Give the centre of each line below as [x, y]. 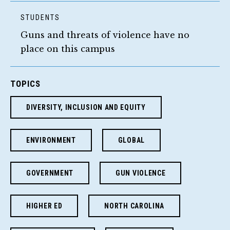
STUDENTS [40, 17]
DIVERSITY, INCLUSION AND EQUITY [86, 107]
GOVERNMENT [50, 173]
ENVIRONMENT [51, 140]
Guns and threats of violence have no [105, 35]
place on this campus [68, 49]
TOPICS [26, 83]
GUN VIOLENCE [141, 173]
